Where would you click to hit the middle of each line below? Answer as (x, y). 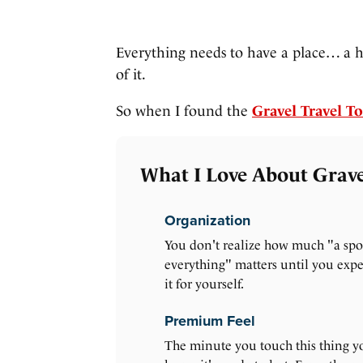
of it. (131, 75)
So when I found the (184, 111)
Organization (207, 221)
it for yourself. (204, 284)
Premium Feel (210, 321)
